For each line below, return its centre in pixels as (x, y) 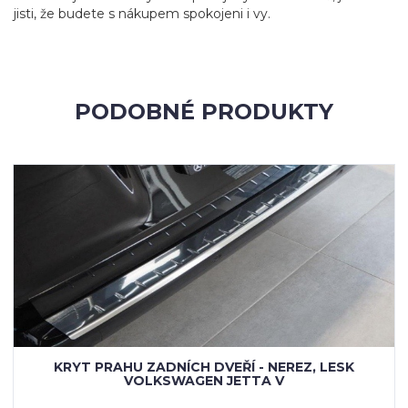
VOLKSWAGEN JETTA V (204, 381)
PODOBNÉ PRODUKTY (204, 112)
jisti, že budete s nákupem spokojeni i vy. (142, 14)
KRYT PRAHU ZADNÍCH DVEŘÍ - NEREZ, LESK (204, 367)
